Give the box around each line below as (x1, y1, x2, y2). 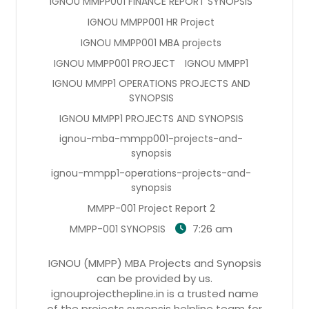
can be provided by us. (97, 270, 212, 286)
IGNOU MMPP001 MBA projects (81, 35, 221, 50)
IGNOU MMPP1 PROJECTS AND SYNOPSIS (59, 111, 243, 126)
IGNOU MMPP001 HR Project (88, 14, 215, 29)
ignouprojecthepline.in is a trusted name (50, 286, 259, 301)
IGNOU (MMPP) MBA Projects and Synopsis (48, 255, 261, 270)
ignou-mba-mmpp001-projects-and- (59, 131, 243, 146)
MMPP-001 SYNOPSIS (70, 221, 166, 236)
